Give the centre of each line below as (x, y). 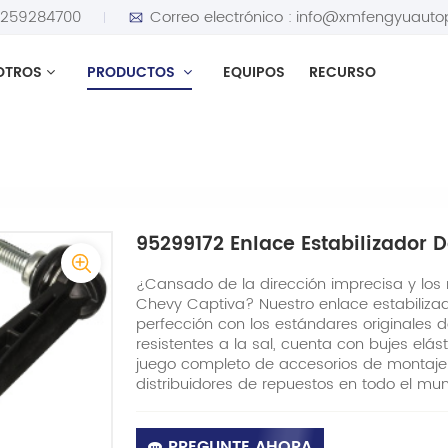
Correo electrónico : (221, 17)
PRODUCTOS (132, 73)
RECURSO (342, 73)
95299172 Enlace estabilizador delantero (211, 139)
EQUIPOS (254, 73)
